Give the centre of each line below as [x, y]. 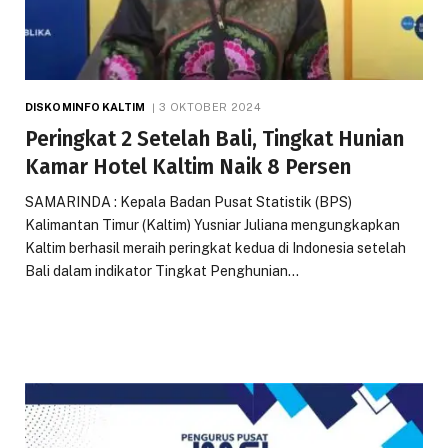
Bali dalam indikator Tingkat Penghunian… [162, 270]
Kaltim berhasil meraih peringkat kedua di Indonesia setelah [215, 247]
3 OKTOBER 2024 [210, 106]
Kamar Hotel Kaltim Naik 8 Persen [188, 166]
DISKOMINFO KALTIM [85, 106]
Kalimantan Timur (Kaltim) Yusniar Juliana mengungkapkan [212, 224]
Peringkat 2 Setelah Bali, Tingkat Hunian [214, 138]
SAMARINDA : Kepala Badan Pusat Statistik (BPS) [188, 201]
